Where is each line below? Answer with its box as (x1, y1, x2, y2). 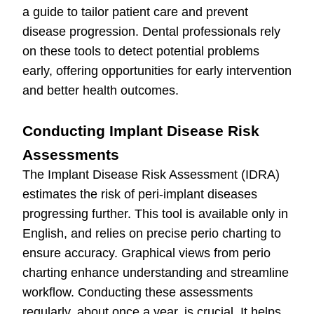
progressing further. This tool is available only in (22, 207, 288, 221)
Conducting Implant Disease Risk (22, 123, 259, 139)
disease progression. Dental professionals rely (22, 25, 280, 39)
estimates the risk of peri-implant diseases (22, 187, 257, 202)
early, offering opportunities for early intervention (22, 64, 292, 78)
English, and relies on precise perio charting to (22, 226, 281, 241)
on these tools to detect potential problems (22, 44, 259, 59)
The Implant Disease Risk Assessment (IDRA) (22, 168, 280, 182)
